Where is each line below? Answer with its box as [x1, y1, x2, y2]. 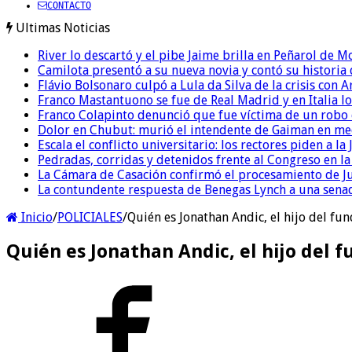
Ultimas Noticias [16, 20, 110, 35]
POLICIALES [57, 209, 123, 225]
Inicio [18, 209, 53, 225]
